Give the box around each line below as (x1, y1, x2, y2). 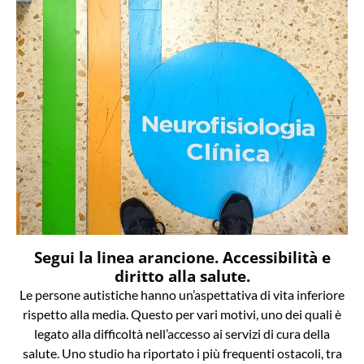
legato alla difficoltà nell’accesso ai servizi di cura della (34, 326, 330, 342)
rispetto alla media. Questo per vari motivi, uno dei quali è (23, 306, 341, 323)
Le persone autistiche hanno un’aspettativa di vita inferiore (19, 287, 344, 303)
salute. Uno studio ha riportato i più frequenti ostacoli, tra (22, 345, 342, 362)
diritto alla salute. (114, 265, 250, 288)
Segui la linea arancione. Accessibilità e (33, 246, 331, 269)
